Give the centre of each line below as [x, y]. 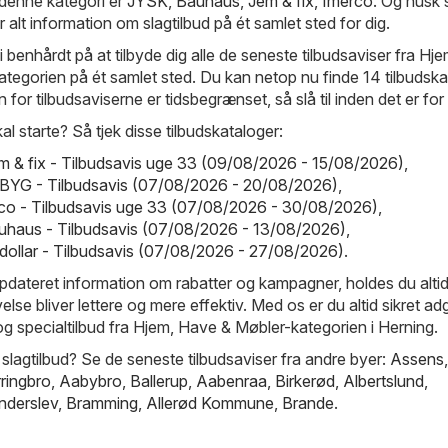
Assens [417, 358]
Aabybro [90, 380]
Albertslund [383, 380]
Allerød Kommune [210, 402]
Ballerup [159, 380]
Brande [308, 402]
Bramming [102, 402]
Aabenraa [231, 380]
